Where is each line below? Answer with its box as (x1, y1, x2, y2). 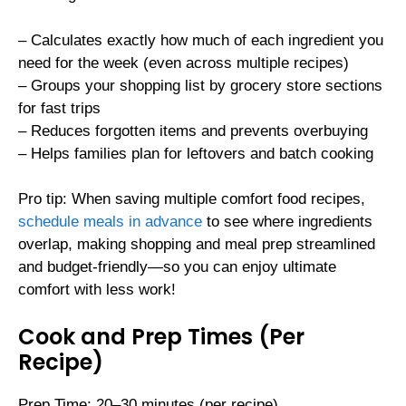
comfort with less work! (18, 281, 176, 299)
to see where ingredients (202, 213, 372, 231)
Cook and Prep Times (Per (18, 321, 304, 352)
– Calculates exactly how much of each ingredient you (18, 31, 383, 49)
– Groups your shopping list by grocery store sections (18, 76, 382, 94)
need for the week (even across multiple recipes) (18, 53, 349, 72)
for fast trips (18, 99, 101, 117)
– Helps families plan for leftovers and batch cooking (18, 144, 373, 162)
